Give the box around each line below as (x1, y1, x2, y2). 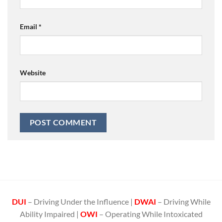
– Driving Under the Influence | (27, 197, 134, 207)
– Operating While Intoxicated (97, 209, 203, 219)
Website (20, 68, 46, 77)
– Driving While (157, 197, 211, 207)
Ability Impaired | (19, 209, 80, 219)
